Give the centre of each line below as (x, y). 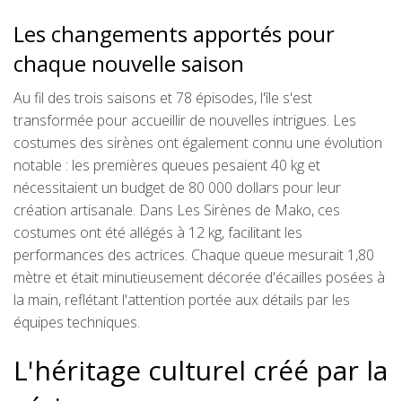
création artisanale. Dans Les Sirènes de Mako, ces (177, 210)
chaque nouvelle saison (129, 64)
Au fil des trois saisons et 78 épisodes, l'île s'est (163, 98)
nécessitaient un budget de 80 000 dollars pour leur (177, 188)
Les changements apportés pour (174, 34)
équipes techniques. (77, 323)
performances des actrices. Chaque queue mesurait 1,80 (194, 255)
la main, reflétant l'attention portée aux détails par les (182, 300)
